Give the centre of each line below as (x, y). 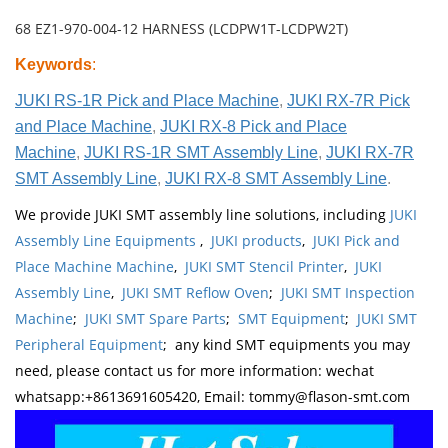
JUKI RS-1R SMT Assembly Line (201, 153)
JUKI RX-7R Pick (348, 101)
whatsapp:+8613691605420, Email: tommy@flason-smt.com (212, 397)
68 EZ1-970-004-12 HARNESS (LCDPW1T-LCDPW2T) (183, 29)
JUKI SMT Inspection (348, 293)
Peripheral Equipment (89, 345)
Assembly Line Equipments (107, 241)
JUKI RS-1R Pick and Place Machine (147, 101)
